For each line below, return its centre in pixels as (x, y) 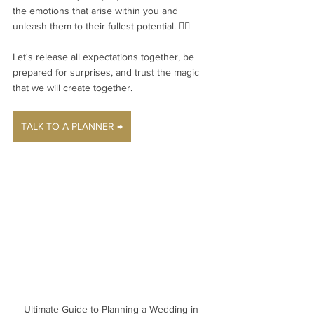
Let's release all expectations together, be (105, 57)
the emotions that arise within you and (97, 11)
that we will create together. (73, 88)
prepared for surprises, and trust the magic (107, 72)
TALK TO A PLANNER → (72, 126)
